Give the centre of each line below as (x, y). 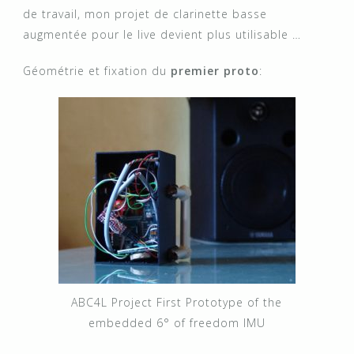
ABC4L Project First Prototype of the (177, 303)
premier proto (215, 71)
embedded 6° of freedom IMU (177, 323)
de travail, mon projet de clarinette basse (145, 14)
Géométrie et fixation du (97, 71)
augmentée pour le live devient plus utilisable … (162, 34)
